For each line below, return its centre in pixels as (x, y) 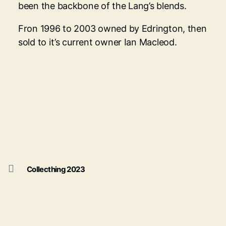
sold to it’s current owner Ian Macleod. (98, 42)
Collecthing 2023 (55, 169)
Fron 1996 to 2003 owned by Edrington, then (112, 28)
